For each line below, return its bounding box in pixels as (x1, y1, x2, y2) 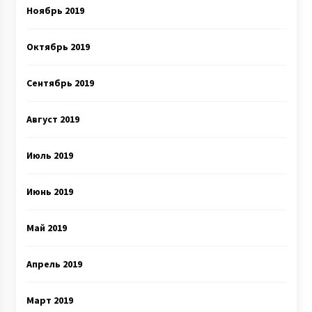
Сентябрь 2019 (26, 77, 94, 89)
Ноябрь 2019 (26, 4, 84, 17)
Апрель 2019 (26, 258, 82, 270)
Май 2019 (26, 221, 67, 234)
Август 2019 (26, 113, 79, 125)
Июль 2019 (26, 149, 73, 162)
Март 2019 (26, 294, 73, 306)
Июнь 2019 (26, 185, 73, 198)
